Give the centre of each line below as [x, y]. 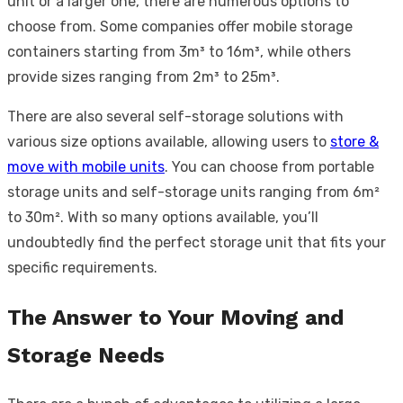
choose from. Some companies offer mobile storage [180, 26]
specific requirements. [82, 267]
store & [354, 141]
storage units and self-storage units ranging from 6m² [193, 192]
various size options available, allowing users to [169, 141]
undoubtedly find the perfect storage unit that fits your [197, 242]
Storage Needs [86, 355]
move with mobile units [86, 166]
